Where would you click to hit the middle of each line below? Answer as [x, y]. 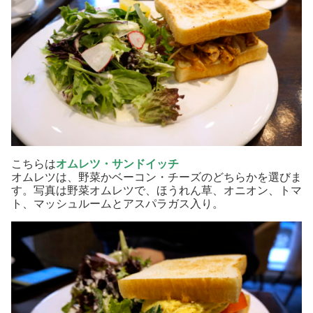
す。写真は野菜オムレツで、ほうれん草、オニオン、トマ [156, 190]
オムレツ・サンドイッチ [117, 163]
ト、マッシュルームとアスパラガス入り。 [117, 203]
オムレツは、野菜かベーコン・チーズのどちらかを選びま [156, 177]
